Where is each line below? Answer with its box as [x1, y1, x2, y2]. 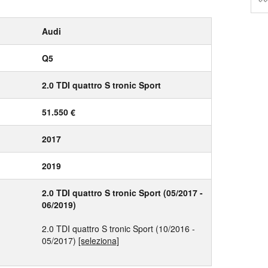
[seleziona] [78, 234, 119, 246]
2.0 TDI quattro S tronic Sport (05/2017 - [42, 187, 203, 199]
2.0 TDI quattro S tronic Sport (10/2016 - [42, 223, 195, 234]
